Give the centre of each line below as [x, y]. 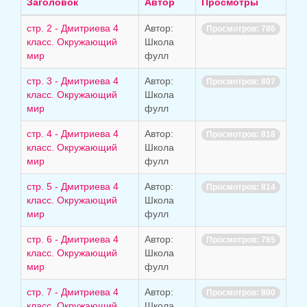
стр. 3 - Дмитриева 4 [73, 81]
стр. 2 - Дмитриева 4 [73, 28]
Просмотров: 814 [241, 187]
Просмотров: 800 [241, 293]
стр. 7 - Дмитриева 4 [73, 292]
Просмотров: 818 [241, 134]
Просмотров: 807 [241, 82]
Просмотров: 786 [241, 29]
